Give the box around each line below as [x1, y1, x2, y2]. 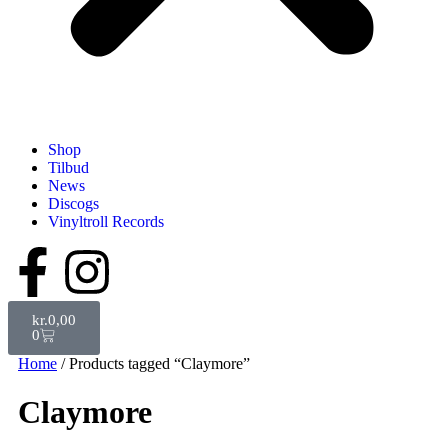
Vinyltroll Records [48, 213, 164, 230]
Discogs [48, 195, 99, 212]
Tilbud [48, 159, 89, 176]
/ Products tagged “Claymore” [57, 355, 250, 372]
